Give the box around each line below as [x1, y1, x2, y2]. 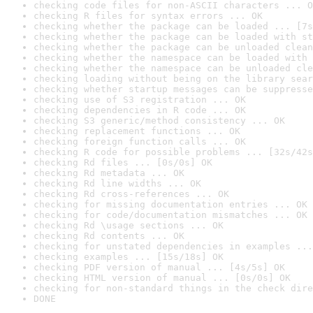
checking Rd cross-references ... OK [34, 189, 229, 199]
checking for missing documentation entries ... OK [34, 199, 307, 210]
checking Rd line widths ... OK [34, 178, 201, 189]
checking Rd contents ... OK [34, 231, 184, 241]
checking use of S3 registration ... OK [34, 94, 246, 105]
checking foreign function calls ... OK [34, 136, 246, 147]
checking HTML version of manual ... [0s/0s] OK [34, 272, 291, 283]
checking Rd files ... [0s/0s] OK [34, 157, 212, 168]
